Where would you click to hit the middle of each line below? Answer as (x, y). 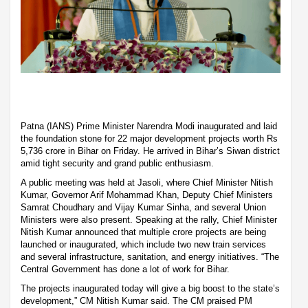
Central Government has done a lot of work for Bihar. (125, 269)
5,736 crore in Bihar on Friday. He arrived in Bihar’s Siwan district (150, 151)
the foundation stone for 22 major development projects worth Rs (149, 139)
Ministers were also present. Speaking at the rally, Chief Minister (149, 220)
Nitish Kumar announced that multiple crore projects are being (143, 232)
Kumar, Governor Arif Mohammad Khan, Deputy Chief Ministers (147, 195)
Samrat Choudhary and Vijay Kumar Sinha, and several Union (143, 208)
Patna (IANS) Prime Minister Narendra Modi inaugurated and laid (149, 126)
